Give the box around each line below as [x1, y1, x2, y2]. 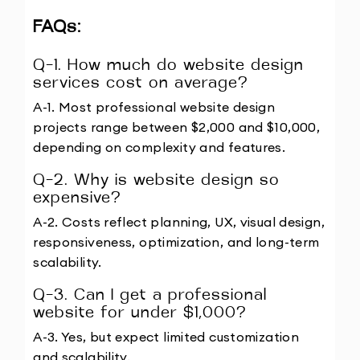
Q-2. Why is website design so [33, 173, 280, 190]
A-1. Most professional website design [33, 98, 276, 115]
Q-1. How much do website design [33, 58, 305, 75]
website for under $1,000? [33, 305, 247, 322]
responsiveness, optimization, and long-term [33, 233, 320, 250]
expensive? [33, 190, 122, 207]
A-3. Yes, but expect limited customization [33, 328, 300, 345]
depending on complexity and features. [33, 138, 286, 155]
